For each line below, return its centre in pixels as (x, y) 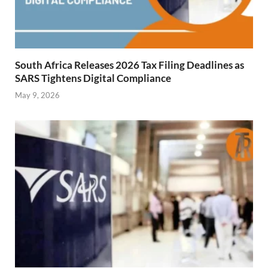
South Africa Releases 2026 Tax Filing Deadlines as (130, 65)
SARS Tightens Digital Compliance (93, 78)
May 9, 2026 (37, 95)
